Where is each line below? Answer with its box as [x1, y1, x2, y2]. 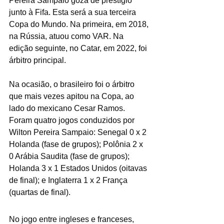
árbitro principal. [9, 55, 66, 64]
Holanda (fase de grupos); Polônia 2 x [9, 139, 145, 148]
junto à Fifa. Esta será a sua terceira [9, 7, 138, 16]
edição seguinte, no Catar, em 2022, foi [9, 43, 149, 52]
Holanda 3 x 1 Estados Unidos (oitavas [9, 163, 149, 172]
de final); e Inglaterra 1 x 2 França [9, 175, 129, 184]
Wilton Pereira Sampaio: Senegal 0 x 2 [9, 127, 148, 136]
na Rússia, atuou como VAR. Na [9, 31, 125, 40]
